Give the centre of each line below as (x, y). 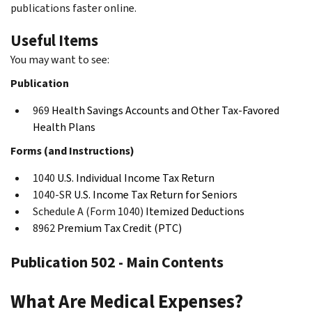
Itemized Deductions (195, 211)
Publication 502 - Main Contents (117, 262)
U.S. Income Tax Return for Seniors (156, 194)
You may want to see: (60, 59)
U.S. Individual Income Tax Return (136, 178)
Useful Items (54, 40)
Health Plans (64, 127)
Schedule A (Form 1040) (88, 211)
